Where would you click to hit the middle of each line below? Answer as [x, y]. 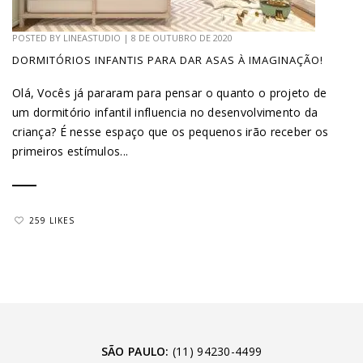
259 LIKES [52, 221]
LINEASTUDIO [92, 37]
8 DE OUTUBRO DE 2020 [182, 37]
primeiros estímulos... [70, 151]
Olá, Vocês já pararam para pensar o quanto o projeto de [170, 92]
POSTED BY [38, 37]
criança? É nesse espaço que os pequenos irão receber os [171, 131]
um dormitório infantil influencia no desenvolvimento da [165, 112]
